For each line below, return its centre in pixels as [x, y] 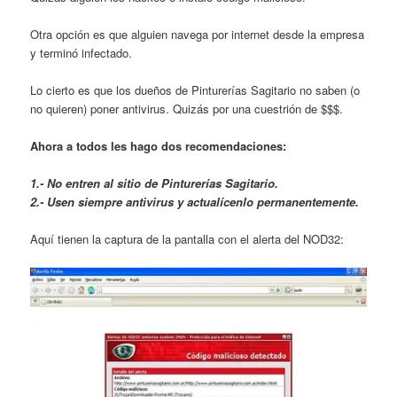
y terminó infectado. [82, 52]
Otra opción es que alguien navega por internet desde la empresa [198, 34]
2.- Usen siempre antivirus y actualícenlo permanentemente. [195, 202]
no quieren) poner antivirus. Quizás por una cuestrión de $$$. [187, 109]
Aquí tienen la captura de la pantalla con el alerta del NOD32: [187, 239]
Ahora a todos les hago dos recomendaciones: [159, 146]
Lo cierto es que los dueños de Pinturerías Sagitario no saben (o [195, 90]
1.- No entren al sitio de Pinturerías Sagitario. [155, 183]
